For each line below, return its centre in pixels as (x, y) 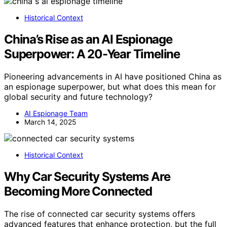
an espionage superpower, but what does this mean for (110, 86)
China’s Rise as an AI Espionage (88, 39)
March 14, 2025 (50, 122)
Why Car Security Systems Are (87, 176)
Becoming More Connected (78, 191)
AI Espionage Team (56, 113)
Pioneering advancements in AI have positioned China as (113, 76)
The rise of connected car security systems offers (100, 214)
